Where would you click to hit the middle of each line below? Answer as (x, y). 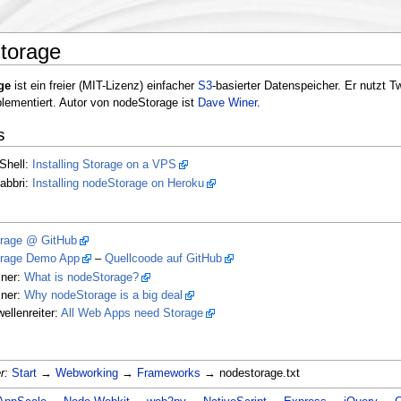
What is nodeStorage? (81, 277)
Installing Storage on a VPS (104, 165)
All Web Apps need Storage (132, 314)
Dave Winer (227, 102)
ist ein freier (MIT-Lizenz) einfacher (104, 85)
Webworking (86, 373)
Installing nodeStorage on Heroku (118, 183)
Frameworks (168, 373)
